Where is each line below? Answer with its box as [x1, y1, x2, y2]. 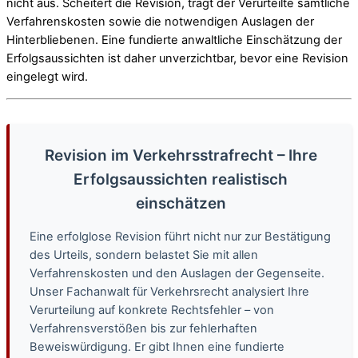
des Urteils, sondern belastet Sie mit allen [30, 247, 258, 262]
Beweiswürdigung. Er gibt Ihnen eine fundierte [30, 339, 284, 354]
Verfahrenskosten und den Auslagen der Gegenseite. [30, 265, 324, 280]
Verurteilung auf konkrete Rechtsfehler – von [30, 302, 274, 317]
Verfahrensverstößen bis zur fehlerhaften [30, 320, 257, 336]
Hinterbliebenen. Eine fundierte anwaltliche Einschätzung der [6, 32, 342, 47]
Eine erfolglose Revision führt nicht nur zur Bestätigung [30, 229, 331, 244]
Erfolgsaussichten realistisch [74, 169, 288, 189]
